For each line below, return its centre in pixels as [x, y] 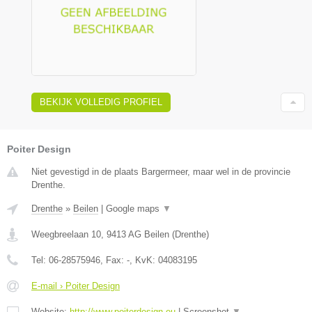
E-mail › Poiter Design [76, 286]
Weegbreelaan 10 [66, 234]
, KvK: [144, 260]
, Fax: [114, 260]
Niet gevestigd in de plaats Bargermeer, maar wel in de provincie [161, 171]
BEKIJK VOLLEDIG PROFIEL [101, 102]
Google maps [134, 208]
